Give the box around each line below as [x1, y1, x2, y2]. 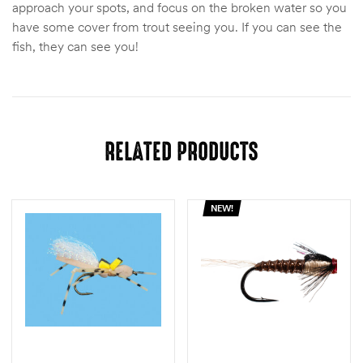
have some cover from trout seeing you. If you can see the [12, 18, 342, 35]
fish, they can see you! [12, 37, 139, 54]
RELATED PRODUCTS [105, 138, 258, 165]
